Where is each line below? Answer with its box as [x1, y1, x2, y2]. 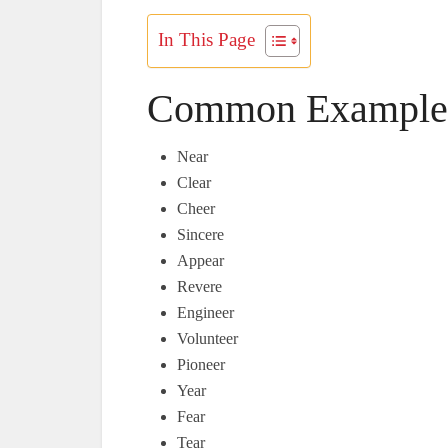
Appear [177, 252, 224, 269]
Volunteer [177, 330, 238, 347]
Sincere [177, 226, 224, 243]
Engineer [177, 304, 234, 321]
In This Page [158, 28, 255, 50]
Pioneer [177, 356, 225, 373]
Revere [177, 278, 222, 295]
